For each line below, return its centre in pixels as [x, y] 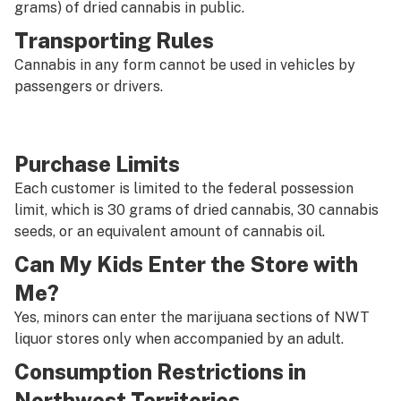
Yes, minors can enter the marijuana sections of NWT [192, 317]
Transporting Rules [114, 40]
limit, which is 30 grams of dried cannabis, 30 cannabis [196, 210]
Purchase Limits [97, 164]
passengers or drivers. [89, 86]
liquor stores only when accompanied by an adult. [179, 339]
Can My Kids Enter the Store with [186, 264]
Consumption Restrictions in [160, 371]
